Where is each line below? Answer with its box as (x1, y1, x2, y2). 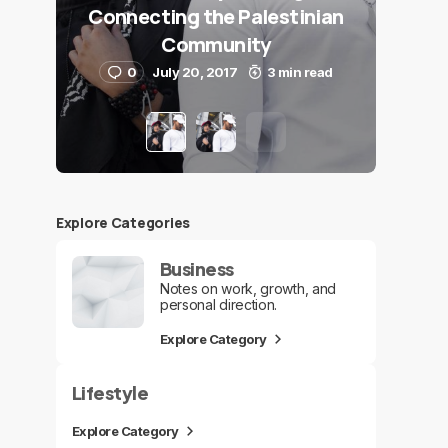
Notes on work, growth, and (160, 280, 336, 297)
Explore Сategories (56, 213, 190, 232)
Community (161, 31, 271, 58)
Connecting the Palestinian (88, 3, 344, 30)
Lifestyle (72, 381, 149, 404)
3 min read (266, 64, 333, 80)
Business (160, 257, 234, 280)
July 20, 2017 (152, 64, 238, 80)
